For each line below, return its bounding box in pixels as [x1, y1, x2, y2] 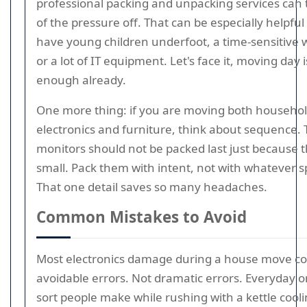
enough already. [36, 72, 126, 88]
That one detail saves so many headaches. [36, 179, 267, 195]
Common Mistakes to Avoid [36, 206, 247, 228]
